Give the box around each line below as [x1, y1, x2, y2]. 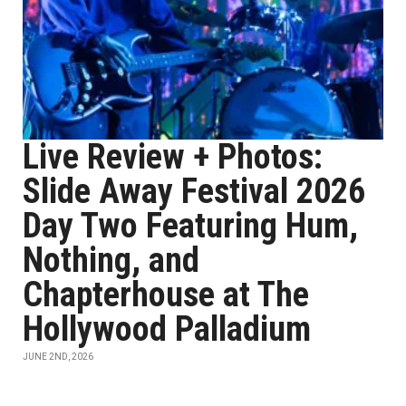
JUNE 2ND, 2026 [23, 352, 93, 362]
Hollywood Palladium [23, 309, 311, 349]
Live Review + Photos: [23, 137, 323, 177]
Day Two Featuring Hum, [23, 206, 358, 246]
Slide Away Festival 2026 [23, 171, 365, 211]
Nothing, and [23, 240, 199, 280]
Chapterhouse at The [23, 275, 309, 314]
